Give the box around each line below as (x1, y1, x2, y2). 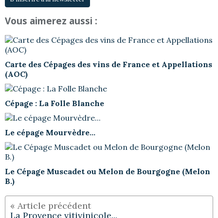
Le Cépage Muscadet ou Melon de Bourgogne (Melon (5, 166, 210, 177)
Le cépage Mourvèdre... (5, 127, 95, 138)
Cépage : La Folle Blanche (5, 98, 104, 109)
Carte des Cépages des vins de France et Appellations (5, 59, 212, 70)
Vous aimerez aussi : (5, 15, 97, 27)
